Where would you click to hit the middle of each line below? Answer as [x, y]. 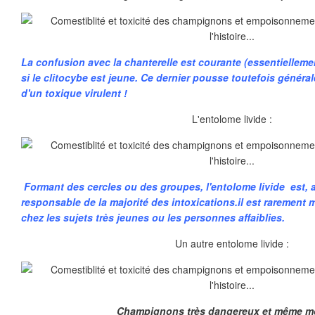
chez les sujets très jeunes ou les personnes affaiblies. [153, 217]
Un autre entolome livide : [232, 243]
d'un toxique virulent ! [74, 93]
